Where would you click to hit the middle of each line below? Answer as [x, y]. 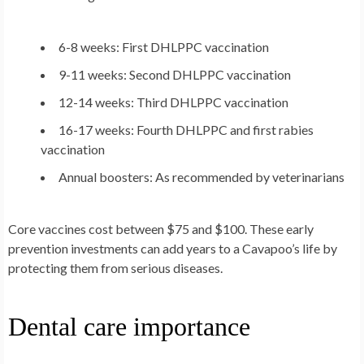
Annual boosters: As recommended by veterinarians [201, 177]
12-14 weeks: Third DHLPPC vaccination [173, 102]
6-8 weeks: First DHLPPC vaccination [164, 47]
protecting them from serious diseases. [115, 268]
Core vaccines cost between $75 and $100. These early [161, 229]
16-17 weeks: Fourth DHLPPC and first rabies [186, 130]
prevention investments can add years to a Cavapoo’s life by [173, 249]
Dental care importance [129, 327]
